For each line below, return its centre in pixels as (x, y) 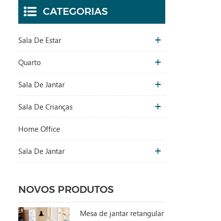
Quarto (30, 62)
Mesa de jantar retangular (122, 213)
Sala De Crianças (45, 107)
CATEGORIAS (75, 12)
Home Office (39, 129)
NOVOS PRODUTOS (66, 190)
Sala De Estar (40, 40)
